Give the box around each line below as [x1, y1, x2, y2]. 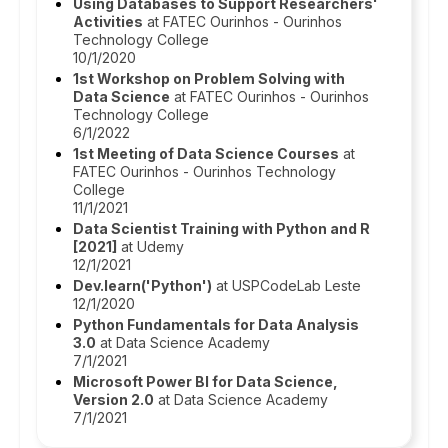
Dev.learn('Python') [73, 277, 212, 294]
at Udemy [117, 238, 184, 255]
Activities [73, 13, 143, 30]
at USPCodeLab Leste [212, 277, 361, 294]
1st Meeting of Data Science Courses [73, 145, 339, 162]
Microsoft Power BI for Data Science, [73, 373, 338, 390]
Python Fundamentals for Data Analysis [73, 316, 359, 333]
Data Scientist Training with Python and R [73, 220, 370, 237]
